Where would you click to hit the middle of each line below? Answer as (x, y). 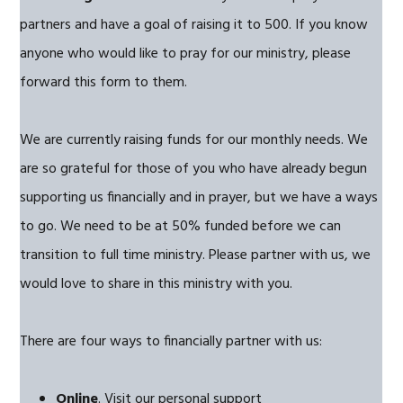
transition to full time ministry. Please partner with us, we (196, 255)
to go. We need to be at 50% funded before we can (181, 227)
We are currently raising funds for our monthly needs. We (194, 140)
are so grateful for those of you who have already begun (194, 169)
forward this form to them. (104, 83)
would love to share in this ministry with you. (157, 284)
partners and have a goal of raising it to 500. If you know (194, 25)
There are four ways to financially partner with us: (171, 342)
